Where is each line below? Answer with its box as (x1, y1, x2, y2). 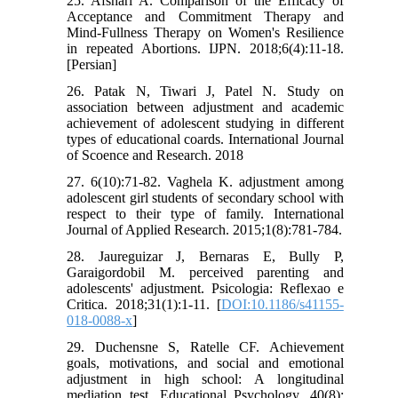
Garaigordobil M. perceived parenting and (67, 265, 344, 281)
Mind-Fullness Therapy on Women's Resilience (67, 25, 344, 41)
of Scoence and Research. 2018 (67, 147, 244, 163)
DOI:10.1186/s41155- (220, 297, 344, 313)
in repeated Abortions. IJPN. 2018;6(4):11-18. (67, 41, 344, 57)
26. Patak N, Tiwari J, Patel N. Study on (67, 84, 344, 99)
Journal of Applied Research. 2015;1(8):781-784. (67, 222, 343, 238)
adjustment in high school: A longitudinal (67, 371, 344, 387)
